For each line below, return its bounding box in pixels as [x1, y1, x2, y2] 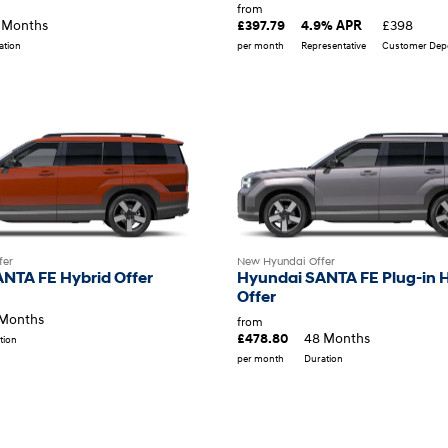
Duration [304, 351, 343, 366]
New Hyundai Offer [237, 254, 335, 269]
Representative [301, 37, 366, 52]
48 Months [304, 329, 370, 347]
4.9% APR [301, 16, 362, 33]
